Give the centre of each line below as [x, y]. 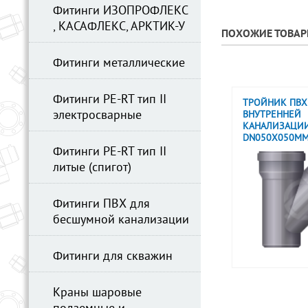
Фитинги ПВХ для [101, 205]
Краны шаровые [97, 293]
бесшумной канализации [121, 220]
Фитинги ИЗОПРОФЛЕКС [120, 11]
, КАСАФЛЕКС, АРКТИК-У [119, 27]
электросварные [97, 116]
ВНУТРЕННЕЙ [272, 115]
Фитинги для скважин [113, 257]
